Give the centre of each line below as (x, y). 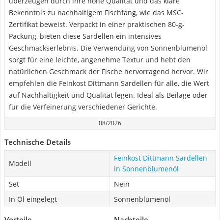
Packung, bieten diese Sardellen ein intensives (85, 36)
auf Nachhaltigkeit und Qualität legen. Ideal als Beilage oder (108, 95)
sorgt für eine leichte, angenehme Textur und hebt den (100, 60)
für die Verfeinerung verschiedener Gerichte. (83, 107)
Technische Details (38, 142)
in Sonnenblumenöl (146, 169)
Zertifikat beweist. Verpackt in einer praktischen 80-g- (97, 24)
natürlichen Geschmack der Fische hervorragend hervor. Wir (109, 71)
